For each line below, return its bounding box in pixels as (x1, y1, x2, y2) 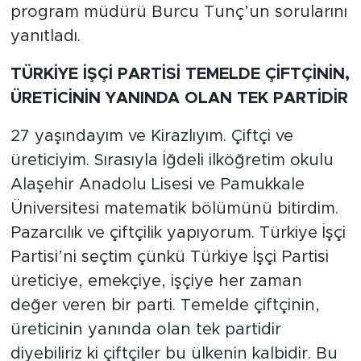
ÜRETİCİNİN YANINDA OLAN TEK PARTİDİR (10, 89, 348, 106)
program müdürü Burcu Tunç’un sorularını (10, 3, 347, 20)
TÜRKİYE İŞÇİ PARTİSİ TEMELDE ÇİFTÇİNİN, (10, 65, 350, 82)
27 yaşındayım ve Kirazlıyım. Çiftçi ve (10, 127, 293, 144)
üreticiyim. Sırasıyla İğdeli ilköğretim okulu (10, 151, 334, 168)
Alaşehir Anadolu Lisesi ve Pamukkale (10, 176, 305, 193)
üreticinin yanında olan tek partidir (10, 321, 281, 338)
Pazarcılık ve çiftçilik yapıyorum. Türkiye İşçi (10, 224, 346, 241)
